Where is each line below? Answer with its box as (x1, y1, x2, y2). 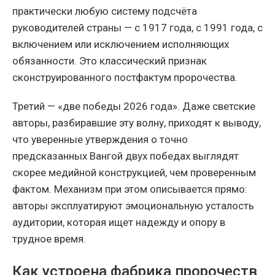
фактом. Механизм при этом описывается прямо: (12, 183, 247, 196)
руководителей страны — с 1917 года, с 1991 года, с (12, 21, 263, 34)
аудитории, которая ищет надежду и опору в (12, 216, 225, 229)
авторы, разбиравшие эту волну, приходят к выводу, (12, 117, 261, 130)
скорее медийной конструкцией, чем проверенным (12, 166, 256, 179)
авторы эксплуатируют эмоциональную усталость (12, 199, 254, 212)
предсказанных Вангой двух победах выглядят (12, 150, 239, 163)
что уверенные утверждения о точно (12, 133, 188, 146)
